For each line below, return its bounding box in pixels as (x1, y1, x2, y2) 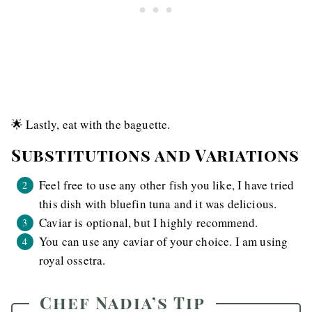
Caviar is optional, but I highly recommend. (39, 214, 258, 231)
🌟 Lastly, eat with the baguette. (11, 116, 171, 133)
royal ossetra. (39, 252, 106, 269)
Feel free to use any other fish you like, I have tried (39, 177, 295, 194)
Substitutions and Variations (11, 143, 300, 166)
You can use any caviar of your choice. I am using (39, 233, 288, 250)
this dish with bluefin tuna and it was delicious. (39, 196, 277, 212)
